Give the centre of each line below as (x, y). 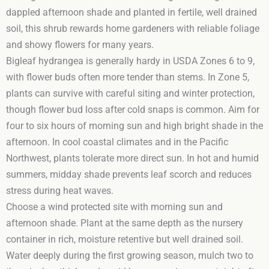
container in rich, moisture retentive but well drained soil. (125, 239)
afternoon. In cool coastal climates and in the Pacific (117, 142)
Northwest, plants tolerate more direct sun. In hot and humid (132, 158)
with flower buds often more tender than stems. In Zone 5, (128, 77)
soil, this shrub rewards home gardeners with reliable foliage (133, 29)
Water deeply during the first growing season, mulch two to (130, 255)
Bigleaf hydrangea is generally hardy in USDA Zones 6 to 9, (130, 61)
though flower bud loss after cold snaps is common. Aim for (133, 110)
